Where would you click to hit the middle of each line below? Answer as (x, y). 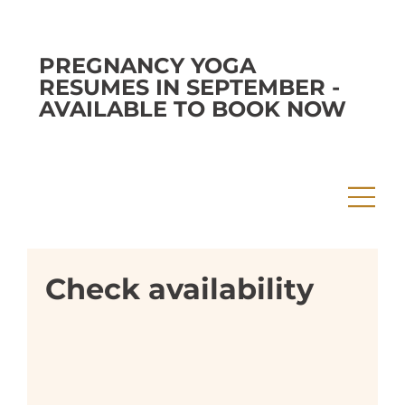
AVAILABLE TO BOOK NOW (192, 108)
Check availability (180, 289)
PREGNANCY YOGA (147, 65)
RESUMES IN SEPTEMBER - (189, 87)
